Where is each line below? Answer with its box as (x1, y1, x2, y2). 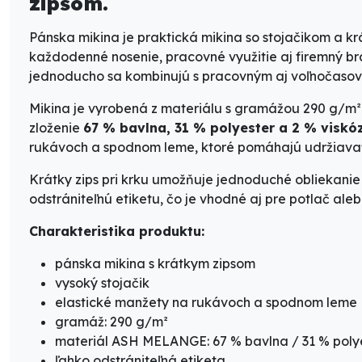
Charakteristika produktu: (29, 223, 204, 240)
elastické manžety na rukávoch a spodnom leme (55, 294, 357, 311)
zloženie (29, 120, 83, 137)
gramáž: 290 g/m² (55, 314, 168, 330)
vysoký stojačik (55, 275, 149, 292)
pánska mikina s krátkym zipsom (55, 255, 255, 272)
